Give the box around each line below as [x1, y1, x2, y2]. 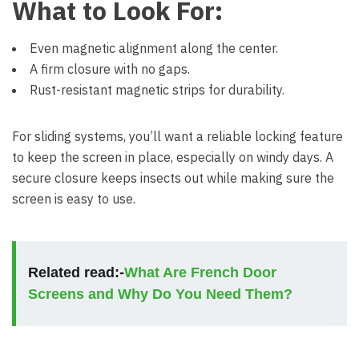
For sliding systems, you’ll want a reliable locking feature [12, 128, 343, 144]
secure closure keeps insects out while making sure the [12, 170, 334, 186]
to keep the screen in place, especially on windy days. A [12, 149, 333, 165]
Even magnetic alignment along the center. [30, 40, 278, 56]
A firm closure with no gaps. [30, 61, 190, 77]
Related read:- [28, 264, 124, 280]
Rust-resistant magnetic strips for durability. [30, 82, 284, 98]
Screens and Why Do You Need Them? [28, 286, 292, 302]
